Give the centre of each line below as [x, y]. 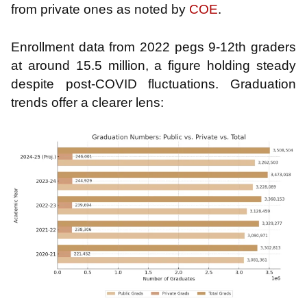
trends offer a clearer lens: [87, 103]
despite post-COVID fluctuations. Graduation [153, 84]
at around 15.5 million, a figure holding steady [153, 66]
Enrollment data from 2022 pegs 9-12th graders [153, 47]
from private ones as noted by [100, 9]
